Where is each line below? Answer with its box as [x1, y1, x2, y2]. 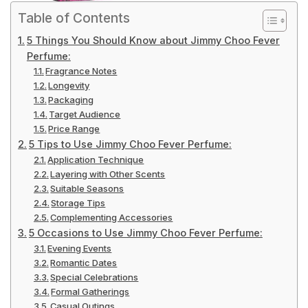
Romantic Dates [50, 257, 118, 269]
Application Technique [47, 154, 144, 166]
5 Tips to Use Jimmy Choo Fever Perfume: [28, 138, 232, 151]
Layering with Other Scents [50, 168, 166, 180]
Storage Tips [51, 197, 106, 209]
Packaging [48, 94, 94, 106]
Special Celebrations [50, 272, 139, 283]
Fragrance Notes [45, 65, 118, 77]
